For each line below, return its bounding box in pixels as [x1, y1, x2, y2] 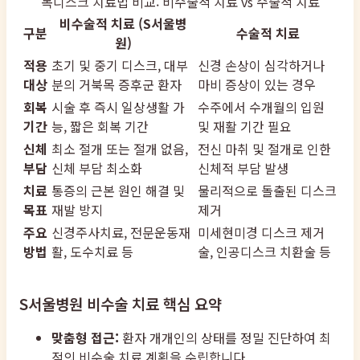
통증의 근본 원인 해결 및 [51, 181, 185, 201]
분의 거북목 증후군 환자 [51, 75, 182, 95]
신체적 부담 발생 [198, 158, 288, 178]
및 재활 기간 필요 [198, 117, 292, 137]
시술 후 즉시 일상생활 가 [51, 97, 185, 117]
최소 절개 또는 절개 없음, [51, 139, 188, 159]
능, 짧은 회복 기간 [51, 117, 149, 137]
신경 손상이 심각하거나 [198, 55, 325, 76]
